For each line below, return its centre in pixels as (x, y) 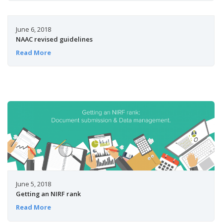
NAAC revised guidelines (54, 39)
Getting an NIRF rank (48, 194)
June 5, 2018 (33, 184)
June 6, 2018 (33, 29)
